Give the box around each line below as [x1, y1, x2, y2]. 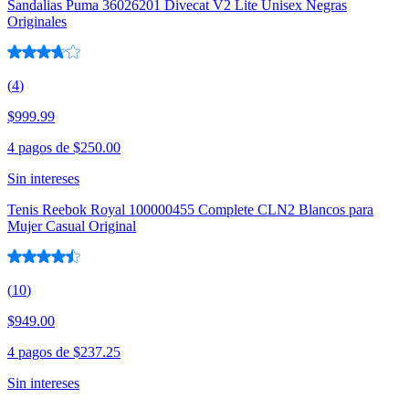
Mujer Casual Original [7, 218, 136, 235]
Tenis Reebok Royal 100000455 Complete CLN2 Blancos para [7, 202, 373, 218]
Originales [7, 14, 67, 30]
